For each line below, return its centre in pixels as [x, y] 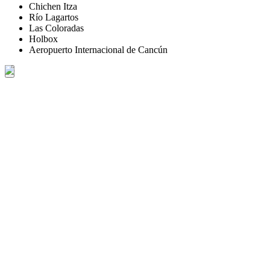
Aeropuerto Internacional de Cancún [98, 49]
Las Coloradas [56, 28]
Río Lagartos [54, 17]
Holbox [43, 39]
